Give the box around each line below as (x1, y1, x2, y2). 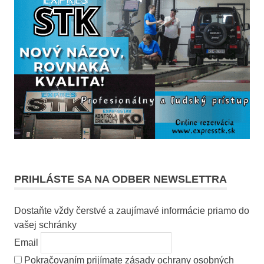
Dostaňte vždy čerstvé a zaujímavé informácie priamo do (14, 205, 249, 216)
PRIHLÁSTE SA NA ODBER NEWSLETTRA (14, 173, 227, 185)
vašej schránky (14, 219, 77, 230)
